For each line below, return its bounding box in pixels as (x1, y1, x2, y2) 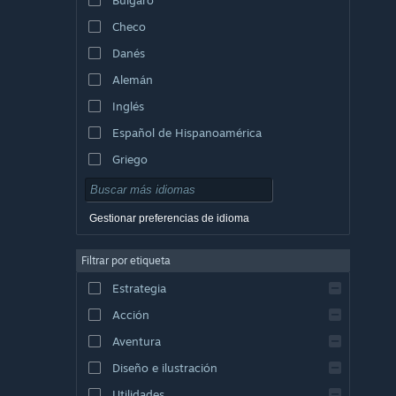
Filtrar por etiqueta (81, 253, 171, 267)
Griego (111, 151, 148, 166)
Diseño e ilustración (111, 360, 217, 375)
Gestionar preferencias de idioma (89, 211, 249, 225)
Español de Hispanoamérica (111, 125, 262, 140)
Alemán (111, 72, 153, 87)
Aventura (111, 333, 161, 348)
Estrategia (111, 280, 166, 295)
